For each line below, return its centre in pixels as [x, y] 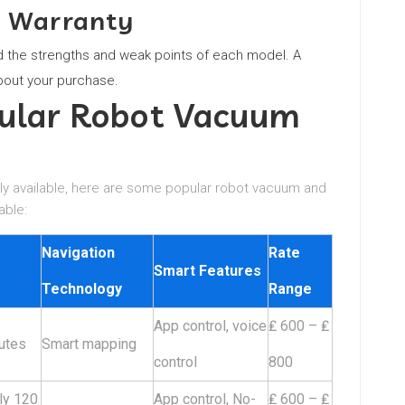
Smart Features [207, 271]
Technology [82, 289]
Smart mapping [89, 344]
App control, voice [210, 326]
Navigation [78, 253]
